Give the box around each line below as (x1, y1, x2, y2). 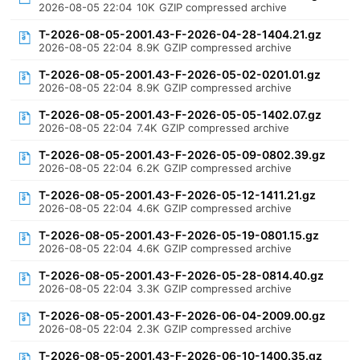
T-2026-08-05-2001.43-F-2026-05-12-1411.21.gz (39, 188, 317, 202)
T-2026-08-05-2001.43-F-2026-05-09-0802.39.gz (39, 148, 326, 162)
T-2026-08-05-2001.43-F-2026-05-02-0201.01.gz (39, 67, 321, 81)
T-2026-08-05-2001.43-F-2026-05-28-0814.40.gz (39, 268, 325, 282)
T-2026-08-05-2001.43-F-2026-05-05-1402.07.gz (39, 108, 322, 121)
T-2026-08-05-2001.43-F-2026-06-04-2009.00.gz (39, 309, 326, 322)
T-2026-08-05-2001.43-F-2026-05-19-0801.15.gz (39, 228, 320, 242)
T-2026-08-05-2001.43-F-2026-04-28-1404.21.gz (39, 27, 322, 41)
